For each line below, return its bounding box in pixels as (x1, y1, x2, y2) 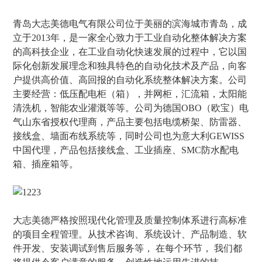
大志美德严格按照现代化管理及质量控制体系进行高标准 (13, 215, 247, 225)
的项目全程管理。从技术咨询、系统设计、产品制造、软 (13, 229, 247, 239)
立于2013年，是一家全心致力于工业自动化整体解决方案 (13, 33, 247, 43)
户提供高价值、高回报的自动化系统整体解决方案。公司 (13, 75, 247, 85)
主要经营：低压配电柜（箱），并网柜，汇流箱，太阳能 (13, 89, 247, 99)
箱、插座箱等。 (13, 159, 79, 169)
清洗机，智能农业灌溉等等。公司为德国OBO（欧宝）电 (13, 103, 249, 113)
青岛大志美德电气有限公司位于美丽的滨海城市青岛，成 (13, 19, 247, 29)
